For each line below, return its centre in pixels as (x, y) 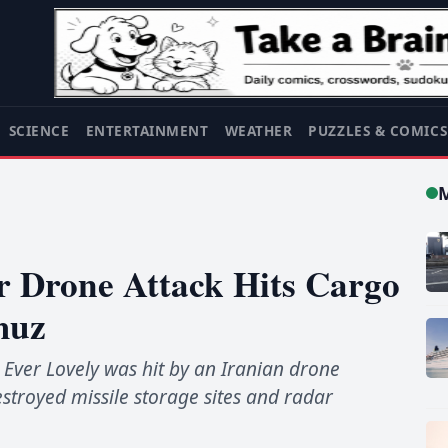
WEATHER (258, 131)
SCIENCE (39, 131)
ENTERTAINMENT (147, 131)
